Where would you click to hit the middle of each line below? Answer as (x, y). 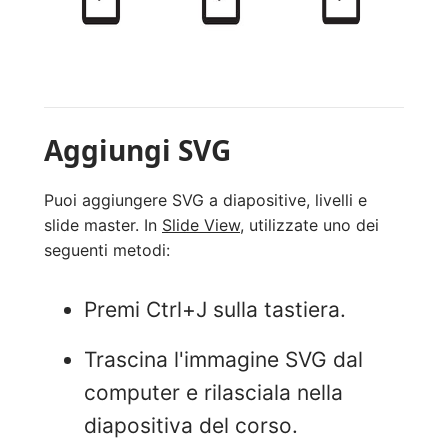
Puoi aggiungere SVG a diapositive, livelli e (205, 200)
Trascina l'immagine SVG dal (223, 359)
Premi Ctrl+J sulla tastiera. (215, 310)
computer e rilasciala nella (213, 392)
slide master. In (103, 225)
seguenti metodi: (107, 250)
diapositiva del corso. (191, 425)
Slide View (201, 225)
